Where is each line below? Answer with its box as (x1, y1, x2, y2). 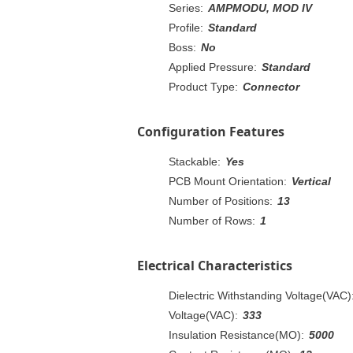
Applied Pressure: (169, 60, 257, 73)
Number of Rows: (169, 214, 255, 227)
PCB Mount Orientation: (169, 174, 287, 188)
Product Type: (169, 80, 238, 93)
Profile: (169, 20, 203, 34)
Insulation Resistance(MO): (169, 328, 304, 341)
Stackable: (169, 154, 221, 168)
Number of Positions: (169, 194, 273, 207)
